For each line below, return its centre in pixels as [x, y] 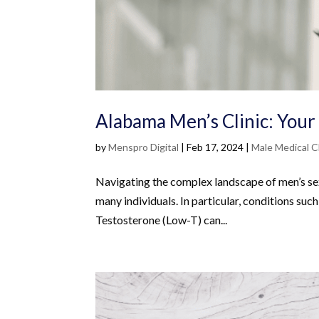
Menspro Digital [144, 147]
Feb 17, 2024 [215, 147]
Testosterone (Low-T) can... [162, 220]
